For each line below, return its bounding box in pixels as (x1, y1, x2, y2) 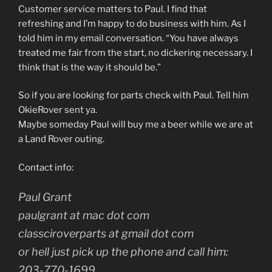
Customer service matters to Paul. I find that (18, 3, 207, 15)
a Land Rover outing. (18, 134, 104, 144)
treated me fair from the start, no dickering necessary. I (18, 47, 253, 58)
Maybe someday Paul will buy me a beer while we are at (18, 119, 253, 130)
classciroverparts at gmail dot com (18, 227, 194, 240)
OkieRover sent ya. (18, 104, 97, 115)
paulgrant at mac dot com (18, 209, 149, 222)
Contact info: (18, 161, 73, 173)
